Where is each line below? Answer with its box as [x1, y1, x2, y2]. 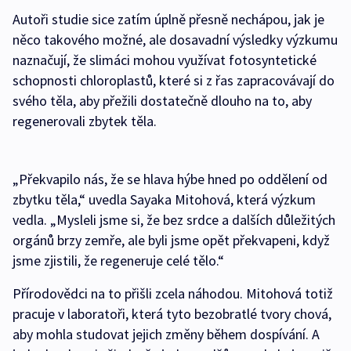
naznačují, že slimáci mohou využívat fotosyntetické [13, 51, 317, 70]
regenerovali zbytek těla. [13, 112, 157, 131]
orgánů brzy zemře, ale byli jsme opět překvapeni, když [13, 231, 330, 250]
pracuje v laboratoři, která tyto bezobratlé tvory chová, [13, 305, 331, 324]
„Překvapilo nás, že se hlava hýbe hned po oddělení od [13, 170, 327, 189]
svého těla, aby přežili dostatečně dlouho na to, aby [13, 92, 312, 110]
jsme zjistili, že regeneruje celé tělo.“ [13, 251, 224, 270]
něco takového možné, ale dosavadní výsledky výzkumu [13, 31, 338, 49]
